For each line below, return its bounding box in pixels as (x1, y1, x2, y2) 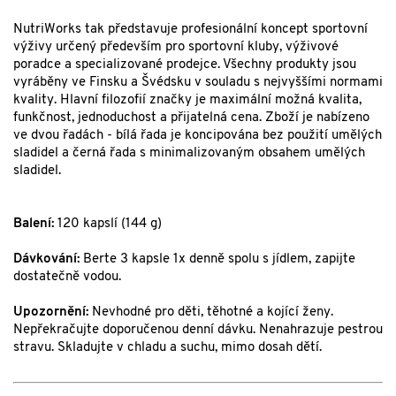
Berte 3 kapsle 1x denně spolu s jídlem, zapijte (83, 253, 355, 267)
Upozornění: (13, 306, 88, 320)
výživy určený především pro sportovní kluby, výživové (13, 41, 339, 55)
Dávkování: (13, 253, 83, 267)
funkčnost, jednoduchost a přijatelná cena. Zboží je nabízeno (13, 111, 369, 126)
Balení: (13, 217, 54, 232)
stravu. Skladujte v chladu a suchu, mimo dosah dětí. (13, 341, 322, 355)
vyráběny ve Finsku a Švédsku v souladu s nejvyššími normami (13, 76, 383, 90)
